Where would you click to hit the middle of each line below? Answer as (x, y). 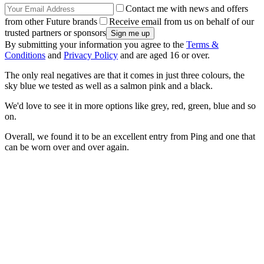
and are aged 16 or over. (164, 55)
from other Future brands (51, 22)
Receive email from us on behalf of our (181, 22)
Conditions (25, 55)
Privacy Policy (91, 55)
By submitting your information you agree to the (95, 45)
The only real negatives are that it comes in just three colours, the (125, 75)
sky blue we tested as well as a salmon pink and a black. (109, 86)
